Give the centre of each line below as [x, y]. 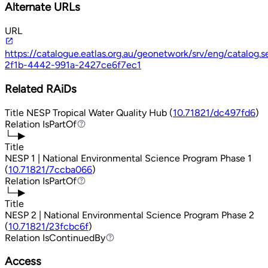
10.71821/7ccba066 [50, 169]
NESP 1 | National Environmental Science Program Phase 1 [128, 158]
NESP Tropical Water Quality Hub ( [100, 112]
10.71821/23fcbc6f [48, 226]
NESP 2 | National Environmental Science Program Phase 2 [130, 215]
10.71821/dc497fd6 [214, 112]
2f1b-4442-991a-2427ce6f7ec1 [73, 65]
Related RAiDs [41, 89]
